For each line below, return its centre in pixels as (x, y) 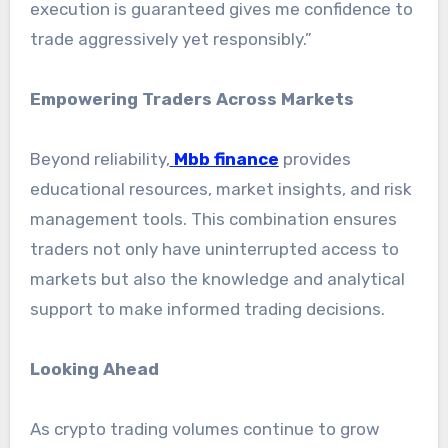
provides (314, 159)
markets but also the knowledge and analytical (217, 279)
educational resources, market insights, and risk (220, 189)
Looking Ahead (94, 369)
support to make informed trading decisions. (207, 309)
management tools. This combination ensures (213, 219)
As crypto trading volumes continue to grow (204, 429)
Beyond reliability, (99, 159)
